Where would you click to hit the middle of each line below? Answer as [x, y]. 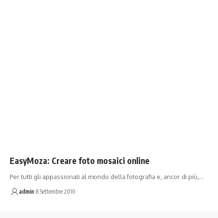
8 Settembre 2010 [55, 191]
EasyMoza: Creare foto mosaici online [80, 160]
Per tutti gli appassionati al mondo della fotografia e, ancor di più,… [107, 176]
